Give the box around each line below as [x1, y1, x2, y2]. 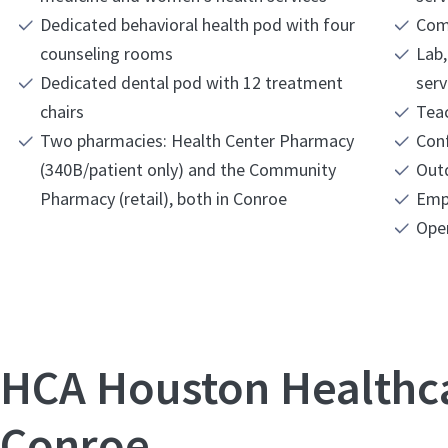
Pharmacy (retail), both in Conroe [40, 186, 287, 210]
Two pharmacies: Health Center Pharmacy [40, 128, 354, 152]
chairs [40, 99, 84, 123]
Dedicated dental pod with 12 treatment [40, 70, 343, 94]
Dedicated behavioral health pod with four [40, 12, 355, 36]
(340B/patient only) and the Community [40, 157, 147, 181]
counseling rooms [40, 41, 173, 65]
